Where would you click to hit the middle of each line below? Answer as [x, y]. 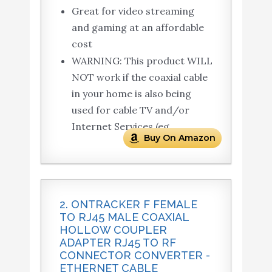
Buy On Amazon [180, 138]
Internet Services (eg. [121, 127]
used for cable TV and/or [130, 110]
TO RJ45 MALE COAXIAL [124, 217]
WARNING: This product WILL [142, 61]
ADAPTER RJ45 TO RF [117, 243]
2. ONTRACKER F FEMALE [128, 205]
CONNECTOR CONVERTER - [134, 256]
